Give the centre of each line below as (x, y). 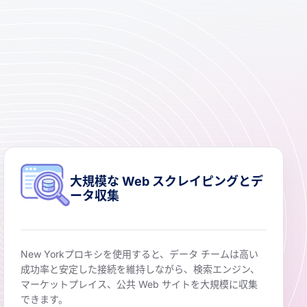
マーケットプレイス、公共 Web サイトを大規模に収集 (139, 284)
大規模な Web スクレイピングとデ (166, 182)
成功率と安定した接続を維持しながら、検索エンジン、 (140, 269)
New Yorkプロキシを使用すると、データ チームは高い (139, 254)
